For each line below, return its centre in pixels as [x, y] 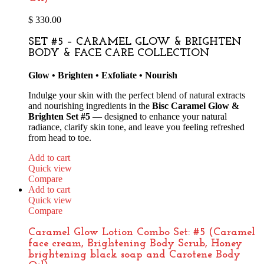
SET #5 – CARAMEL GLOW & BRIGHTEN [135, 42]
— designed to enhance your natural [159, 116]
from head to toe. [60, 137]
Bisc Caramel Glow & [196, 105]
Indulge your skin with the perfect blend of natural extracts [137, 95]
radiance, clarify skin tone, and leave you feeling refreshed [136, 127]
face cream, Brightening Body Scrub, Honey [135, 244]
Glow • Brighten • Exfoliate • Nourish [103, 75]
